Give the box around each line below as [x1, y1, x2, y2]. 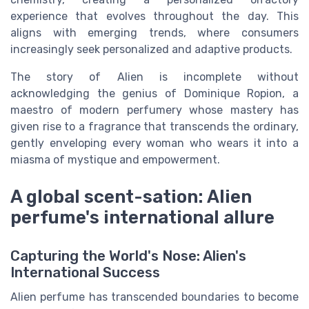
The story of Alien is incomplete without [10, 70, 299, 83]
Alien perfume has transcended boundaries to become [10, 290, 299, 304]
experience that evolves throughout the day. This [10, 9, 299, 23]
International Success [10, 264, 160, 281]
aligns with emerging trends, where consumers [10, 26, 299, 39]
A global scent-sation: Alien [10, 186, 252, 207]
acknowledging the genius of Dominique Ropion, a [10, 86, 299, 100]
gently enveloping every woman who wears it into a [10, 136, 299, 150]
